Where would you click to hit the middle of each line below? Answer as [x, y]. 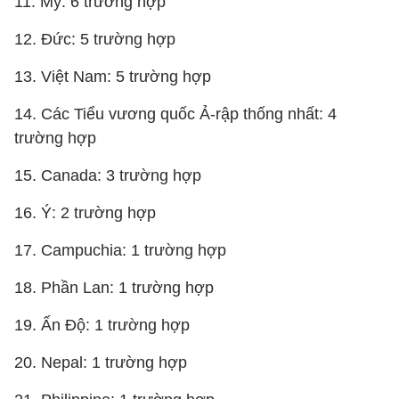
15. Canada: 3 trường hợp [108, 175]
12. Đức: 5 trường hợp [95, 39]
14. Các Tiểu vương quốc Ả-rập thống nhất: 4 [175, 114]
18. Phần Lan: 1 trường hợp [114, 288]
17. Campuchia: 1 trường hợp [120, 250]
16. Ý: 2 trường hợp [85, 213]
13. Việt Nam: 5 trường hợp [113, 77]
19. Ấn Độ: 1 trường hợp [102, 325]
